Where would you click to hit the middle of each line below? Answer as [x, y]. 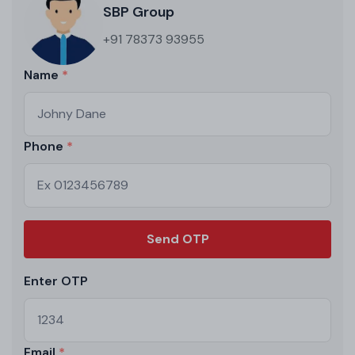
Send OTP [177, 239]
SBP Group [139, 11]
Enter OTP [56, 281]
